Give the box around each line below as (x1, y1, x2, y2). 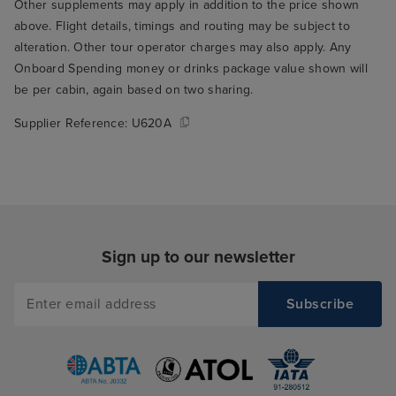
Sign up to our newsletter (101, 247, 295, 268)
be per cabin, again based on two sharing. (14, 82, 254, 98)
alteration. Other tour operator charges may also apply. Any (14, 40, 352, 56)
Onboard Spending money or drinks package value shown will (14, 61, 368, 77)
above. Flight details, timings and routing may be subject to (14, 19, 350, 34)
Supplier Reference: (14, 116, 132, 132)
